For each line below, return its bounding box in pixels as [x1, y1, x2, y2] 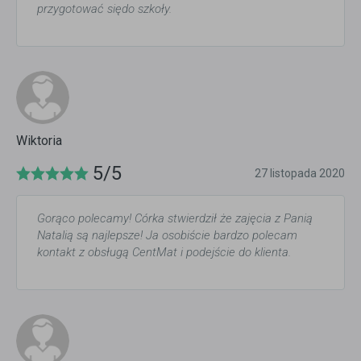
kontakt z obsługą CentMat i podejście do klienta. [37, 245, 291, 260]
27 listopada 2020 [255, 167, 345, 180]
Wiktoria [16, 133, 62, 149]
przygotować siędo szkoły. [37, 2, 172, 17]
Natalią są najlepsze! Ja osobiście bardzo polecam [37, 228, 297, 243]
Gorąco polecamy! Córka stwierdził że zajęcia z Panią [37, 211, 313, 226]
